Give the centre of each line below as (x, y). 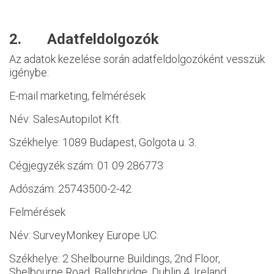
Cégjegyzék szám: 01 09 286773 (86, 165)
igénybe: (29, 72)
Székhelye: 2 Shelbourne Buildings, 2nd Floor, (115, 258)
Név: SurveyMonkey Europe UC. (84, 235)
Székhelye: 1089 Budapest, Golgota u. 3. (103, 142)
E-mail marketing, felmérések (77, 96)
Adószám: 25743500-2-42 (70, 189)
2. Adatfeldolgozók (84, 39)
